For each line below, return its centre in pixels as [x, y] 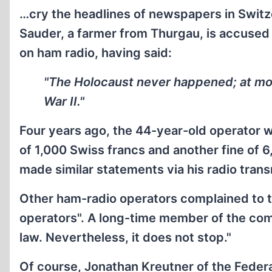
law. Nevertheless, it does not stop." [125, 237]
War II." [64, 101]
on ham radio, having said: [96, 53]
